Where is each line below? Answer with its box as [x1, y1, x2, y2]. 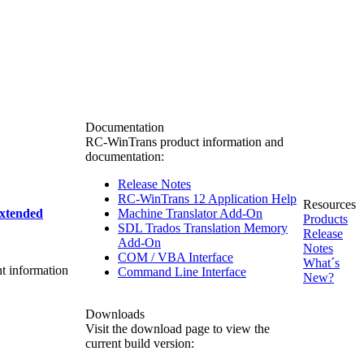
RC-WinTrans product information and [85, 135, 284, 149]
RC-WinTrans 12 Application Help [118, 192, 297, 206]
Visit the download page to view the [85, 322, 270, 336]
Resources [303, 197, 356, 211]
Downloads [85, 307, 145, 321]
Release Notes [118, 177, 191, 191]
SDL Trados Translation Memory [118, 221, 288, 235]
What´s [303, 256, 340, 270]
